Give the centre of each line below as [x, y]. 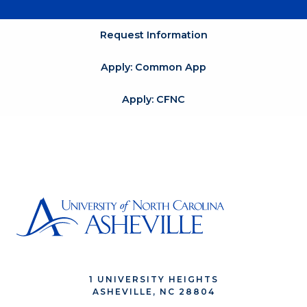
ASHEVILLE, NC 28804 [153, 292]
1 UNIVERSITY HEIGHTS [153, 280]
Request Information [153, 35]
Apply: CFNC [153, 100]
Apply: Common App [153, 67]
